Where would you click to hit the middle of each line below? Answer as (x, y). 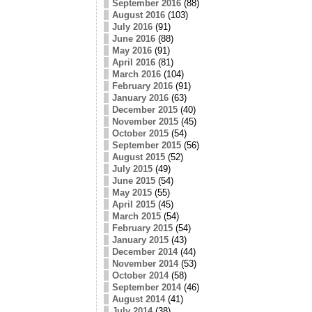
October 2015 (140, 133)
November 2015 (145, 121)
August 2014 (138, 299)
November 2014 (145, 263)
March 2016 (136, 74)
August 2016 (138, 15)
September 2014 (146, 287)
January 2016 (140, 97)
